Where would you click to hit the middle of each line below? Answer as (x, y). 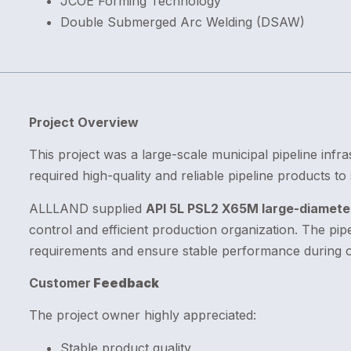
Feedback (125, 283)
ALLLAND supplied (87, 208)
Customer (60, 283)
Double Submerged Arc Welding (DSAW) (182, 22)
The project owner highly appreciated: (142, 315)
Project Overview (83, 122)
